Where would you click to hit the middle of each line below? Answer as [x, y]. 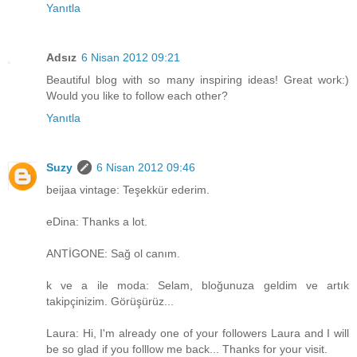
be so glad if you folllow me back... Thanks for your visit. [187, 349]
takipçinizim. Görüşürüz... [110, 301]
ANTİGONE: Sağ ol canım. [113, 253]
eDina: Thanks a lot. [97, 221]
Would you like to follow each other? [137, 95]
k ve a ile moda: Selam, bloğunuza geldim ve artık [198, 285]
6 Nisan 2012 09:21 [131, 57]
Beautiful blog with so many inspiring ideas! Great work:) [198, 79]
